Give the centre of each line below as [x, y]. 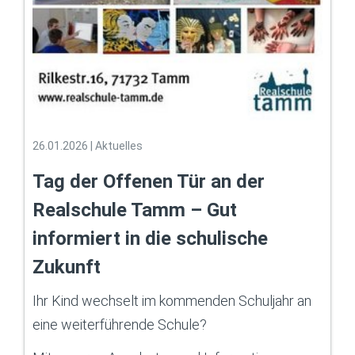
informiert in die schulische [150, 239]
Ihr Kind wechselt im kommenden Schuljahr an [172, 301]
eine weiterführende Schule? [120, 325]
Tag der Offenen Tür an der [149, 182]
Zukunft [67, 267]
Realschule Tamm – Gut [135, 210]
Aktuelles [119, 146]
